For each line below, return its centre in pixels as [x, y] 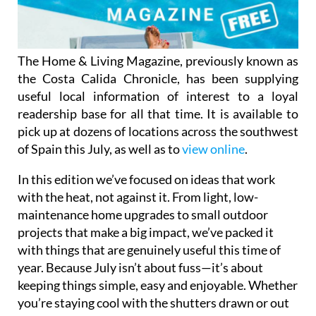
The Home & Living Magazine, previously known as [158, 60]
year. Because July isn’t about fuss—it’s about [140, 267]
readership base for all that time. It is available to [158, 113]
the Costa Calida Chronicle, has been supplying [158, 78]
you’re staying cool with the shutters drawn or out [153, 302]
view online [213, 148]
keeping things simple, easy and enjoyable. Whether [158, 285]
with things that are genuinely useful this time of [149, 249]
